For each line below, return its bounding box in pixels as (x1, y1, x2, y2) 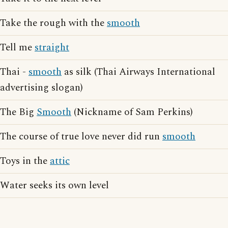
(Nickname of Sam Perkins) (71, 105, 193, 120)
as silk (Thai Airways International (62, 65, 215, 79)
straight (35, 40, 69, 55)
